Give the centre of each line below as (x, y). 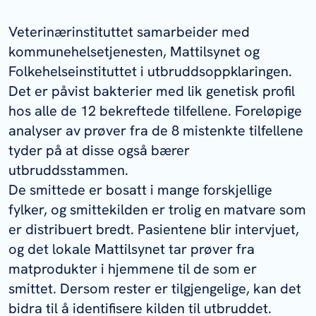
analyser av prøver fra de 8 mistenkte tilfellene (156, 130)
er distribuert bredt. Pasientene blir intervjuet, (154, 229)
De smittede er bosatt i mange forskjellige (140, 190)
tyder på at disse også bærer (99, 150)
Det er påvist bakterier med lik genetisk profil (152, 91)
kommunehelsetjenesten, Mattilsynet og (134, 51)
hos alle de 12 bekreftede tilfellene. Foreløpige (155, 111)
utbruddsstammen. (68, 170)
